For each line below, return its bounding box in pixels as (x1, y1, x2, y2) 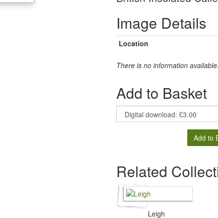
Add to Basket (116, 82, 207, 103)
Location (119, 38, 148, 48)
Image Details (116, 12, 206, 33)
